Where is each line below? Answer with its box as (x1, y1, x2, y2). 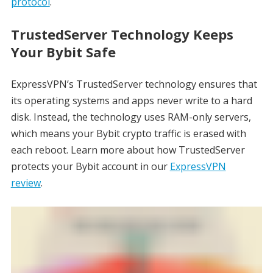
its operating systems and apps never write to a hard (10, 94, 252, 108)
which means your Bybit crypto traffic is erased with (10, 127, 246, 141)
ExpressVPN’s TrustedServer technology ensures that (10, 77, 257, 91)
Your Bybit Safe (10, 43, 116, 62)
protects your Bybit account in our (10, 160, 170, 174)
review (10, 176, 41, 190)
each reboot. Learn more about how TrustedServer (10, 143, 245, 157)
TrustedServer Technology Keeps (10, 25, 233, 44)
